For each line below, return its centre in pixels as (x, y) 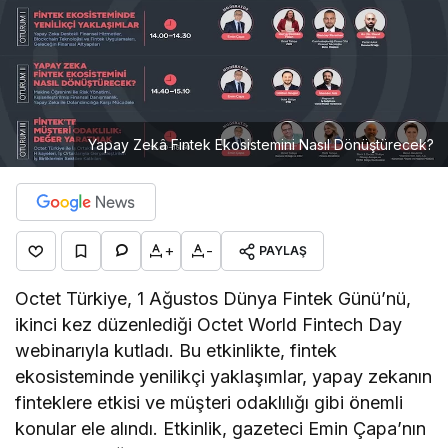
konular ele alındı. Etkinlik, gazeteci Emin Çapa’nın (221, 428)
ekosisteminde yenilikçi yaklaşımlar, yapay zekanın (224, 376)
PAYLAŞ (283, 250)
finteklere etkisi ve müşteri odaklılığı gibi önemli (209, 402)
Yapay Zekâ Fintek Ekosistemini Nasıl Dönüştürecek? (261, 144)
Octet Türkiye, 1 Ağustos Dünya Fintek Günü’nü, (213, 298)
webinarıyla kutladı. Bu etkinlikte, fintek (176, 350)
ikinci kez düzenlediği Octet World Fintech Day (209, 324)
